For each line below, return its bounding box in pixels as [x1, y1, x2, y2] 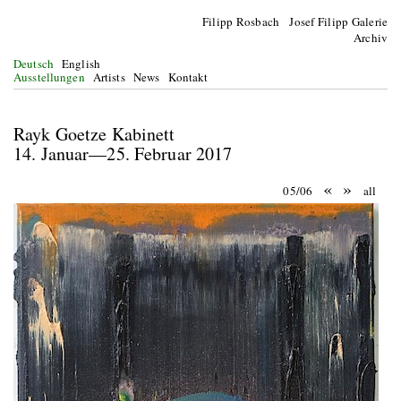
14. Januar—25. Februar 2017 [13, 141, 294, 166]
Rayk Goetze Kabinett [13, 122, 292, 146]
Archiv [354, 30, 388, 46]
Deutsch [13, 55, 54, 72]
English [62, 55, 100, 72]
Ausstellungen [13, 69, 85, 85]
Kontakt [167, 69, 209, 85]
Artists [92, 69, 125, 85]
